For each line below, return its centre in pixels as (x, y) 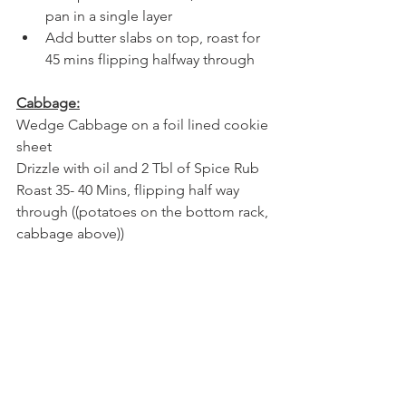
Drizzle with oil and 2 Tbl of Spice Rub (138, 168)
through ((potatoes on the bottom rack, (144, 211)
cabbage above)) (70, 233)
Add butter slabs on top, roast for (155, 37)
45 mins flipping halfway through (150, 59)
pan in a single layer (111, 15)
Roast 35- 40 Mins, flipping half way (130, 189)
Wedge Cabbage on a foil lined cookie (144, 124)
